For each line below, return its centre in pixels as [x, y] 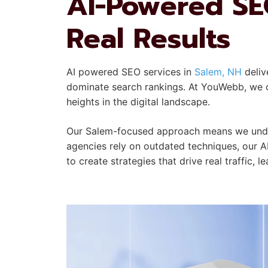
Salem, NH [218, 72]
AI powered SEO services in [130, 72]
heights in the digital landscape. [138, 102]
